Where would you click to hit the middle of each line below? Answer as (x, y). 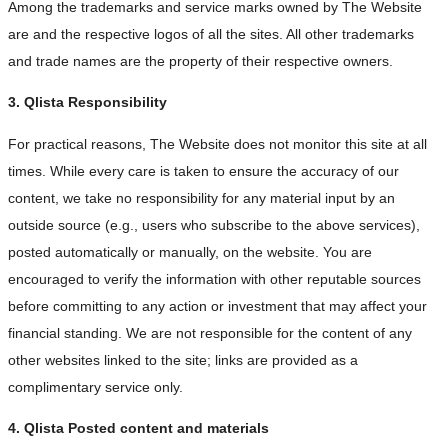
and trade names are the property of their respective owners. (200, 60)
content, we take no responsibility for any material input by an (201, 197)
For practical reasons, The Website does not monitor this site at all (217, 143)
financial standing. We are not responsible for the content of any (210, 332)
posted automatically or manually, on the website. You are (190, 251)
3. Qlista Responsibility (87, 102)
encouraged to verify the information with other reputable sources (214, 278)
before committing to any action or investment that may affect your (217, 305)
